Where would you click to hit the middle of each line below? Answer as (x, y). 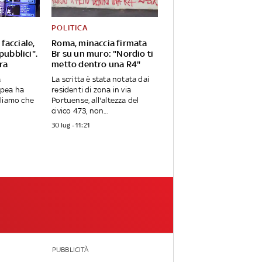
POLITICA (70, 28)
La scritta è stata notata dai (101, 80)
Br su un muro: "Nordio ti (103, 54)
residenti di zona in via (92, 90)
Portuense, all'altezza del (95, 101)
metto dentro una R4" (96, 64)
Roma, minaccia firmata (99, 43)
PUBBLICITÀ (70, 250)
